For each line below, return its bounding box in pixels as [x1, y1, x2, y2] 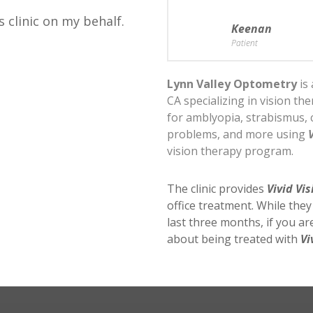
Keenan [231, 21, 272, 36]
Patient [231, 37, 258, 49]
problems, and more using [167, 126, 308, 142]
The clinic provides [167, 181, 267, 196]
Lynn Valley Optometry [167, 76, 297, 92]
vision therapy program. [167, 143, 293, 159]
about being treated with [167, 231, 300, 247]
